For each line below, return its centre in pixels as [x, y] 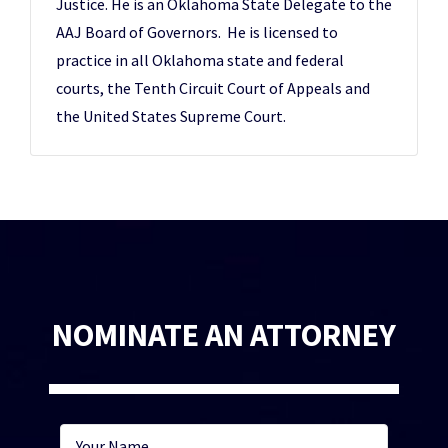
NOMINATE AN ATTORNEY [224, 335]
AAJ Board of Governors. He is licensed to [197, 32]
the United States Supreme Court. [172, 116]
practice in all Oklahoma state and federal [200, 60]
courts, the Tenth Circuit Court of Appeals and [213, 88]
